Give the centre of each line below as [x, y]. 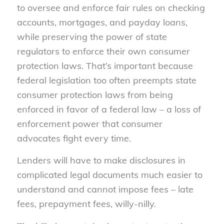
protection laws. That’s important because [105, 65]
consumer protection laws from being [95, 94]
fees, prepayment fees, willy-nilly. [86, 204]
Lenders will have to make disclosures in [101, 160]
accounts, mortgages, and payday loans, [102, 22]
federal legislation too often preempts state [106, 80]
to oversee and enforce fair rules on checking [111, 7]
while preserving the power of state [92, 36]
